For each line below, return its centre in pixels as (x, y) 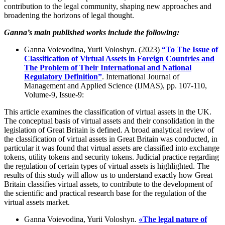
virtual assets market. (37, 202)
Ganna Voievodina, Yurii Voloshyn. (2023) (92, 50)
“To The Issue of (190, 50)
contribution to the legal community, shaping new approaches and (108, 7)
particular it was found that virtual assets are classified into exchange (112, 148)
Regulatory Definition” (63, 77)
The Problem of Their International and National (108, 68)
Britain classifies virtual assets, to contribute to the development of (108, 184)
